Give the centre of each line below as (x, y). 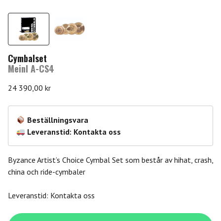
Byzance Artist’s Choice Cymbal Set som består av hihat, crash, (110, 160)
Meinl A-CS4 (31, 69)
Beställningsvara (58, 120)
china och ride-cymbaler (47, 172)
